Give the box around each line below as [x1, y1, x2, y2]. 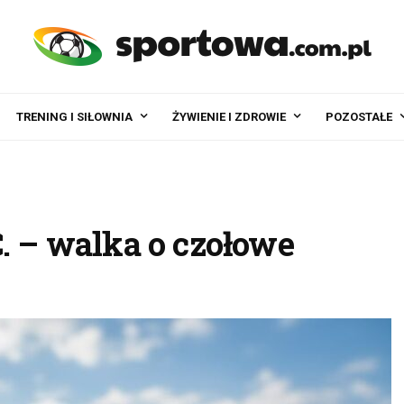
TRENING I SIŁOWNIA [16, 110, 133, 124]
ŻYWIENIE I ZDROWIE [172, 110, 286, 124]
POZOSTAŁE [326, 110, 392, 124]
